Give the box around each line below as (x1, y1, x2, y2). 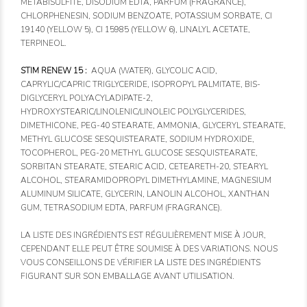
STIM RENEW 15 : (21, 65, 87, 77)
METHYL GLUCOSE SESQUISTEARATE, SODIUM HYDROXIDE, (21, 134, 254, 145)
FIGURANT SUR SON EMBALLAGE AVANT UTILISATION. (21, 271, 234, 282)
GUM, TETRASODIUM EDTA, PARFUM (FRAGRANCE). (21, 202, 222, 214)
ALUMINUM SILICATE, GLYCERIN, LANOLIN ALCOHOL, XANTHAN (21, 188, 269, 200)
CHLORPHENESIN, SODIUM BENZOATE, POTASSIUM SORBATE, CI (21, 10, 272, 22)
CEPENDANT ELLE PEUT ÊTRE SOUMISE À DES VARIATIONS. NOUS (21, 243, 278, 255)
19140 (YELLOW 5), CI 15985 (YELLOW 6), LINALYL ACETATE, (21, 24, 250, 36)
